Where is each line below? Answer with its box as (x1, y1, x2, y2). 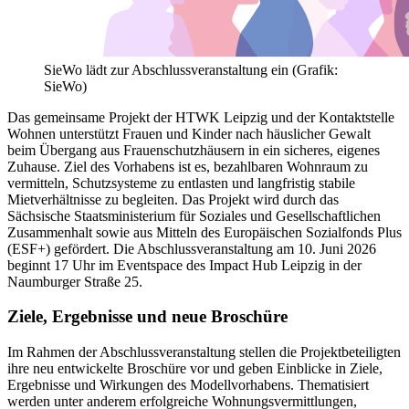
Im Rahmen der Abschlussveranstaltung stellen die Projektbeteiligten (7, 344, 401, 361)
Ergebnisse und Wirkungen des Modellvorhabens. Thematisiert (7, 377, 369, 393)
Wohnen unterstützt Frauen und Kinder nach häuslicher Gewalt (7, 125, 371, 142)
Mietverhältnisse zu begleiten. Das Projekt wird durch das (7, 191, 339, 207)
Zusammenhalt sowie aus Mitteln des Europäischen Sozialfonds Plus (7, 224, 402, 240)
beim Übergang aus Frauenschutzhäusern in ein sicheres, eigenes (7, 142, 380, 158)
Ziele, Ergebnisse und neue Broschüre (7, 307, 288, 327)
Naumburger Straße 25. (7, 273, 142, 289)
